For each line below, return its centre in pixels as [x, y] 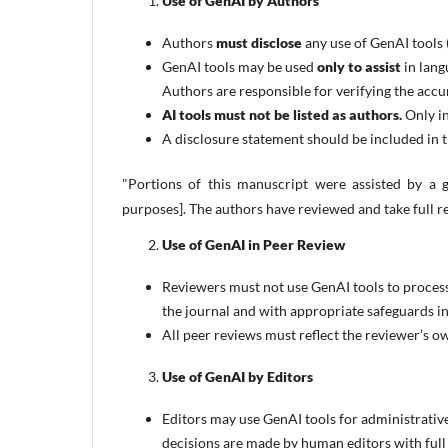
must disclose [259, 42]
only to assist [359, 66]
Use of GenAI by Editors [237, 376]
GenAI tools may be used [239, 66]
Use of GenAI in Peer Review [253, 244]
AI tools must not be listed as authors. [282, 114]
